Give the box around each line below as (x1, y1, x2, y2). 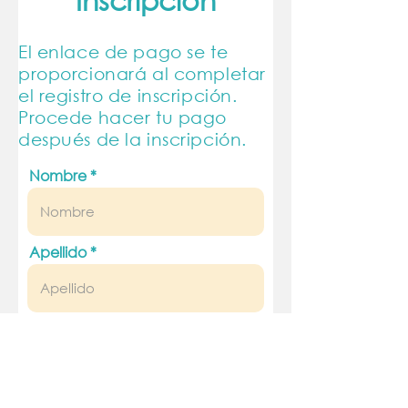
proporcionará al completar (18, 63, 266, 84)
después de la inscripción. (18, 128, 247, 149)
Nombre (29, 166, 87, 185)
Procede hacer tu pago (18, 107, 227, 127)
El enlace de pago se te (18, 41, 229, 62)
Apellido (29, 242, 87, 261)
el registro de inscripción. (18, 85, 238, 106)
